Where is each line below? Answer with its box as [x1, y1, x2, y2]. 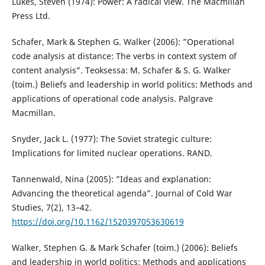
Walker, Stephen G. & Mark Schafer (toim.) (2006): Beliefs [11, 241, 238, 253]
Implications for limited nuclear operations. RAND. [11, 147, 212, 159]
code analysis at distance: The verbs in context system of [11, 50, 237, 62]
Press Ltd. [11, 9, 50, 21]
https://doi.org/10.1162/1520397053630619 [11, 215, 184, 227]
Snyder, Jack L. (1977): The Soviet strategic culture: [11, 132, 212, 144]
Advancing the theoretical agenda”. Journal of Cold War [11, 187, 232, 199]
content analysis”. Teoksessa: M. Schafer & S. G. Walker [11, 64, 231, 76]
